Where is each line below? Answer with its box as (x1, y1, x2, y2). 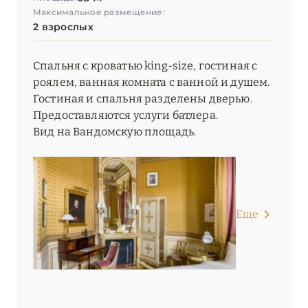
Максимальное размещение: (33, 7, 165, 18)
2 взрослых (33, 21, 93, 34)
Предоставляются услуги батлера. (33, 109, 218, 122)
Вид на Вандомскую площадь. (33, 125, 197, 139)
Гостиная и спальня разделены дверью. (33, 92, 252, 106)
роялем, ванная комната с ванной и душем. (33, 76, 270, 89)
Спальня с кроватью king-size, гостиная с (33, 59, 258, 73)
